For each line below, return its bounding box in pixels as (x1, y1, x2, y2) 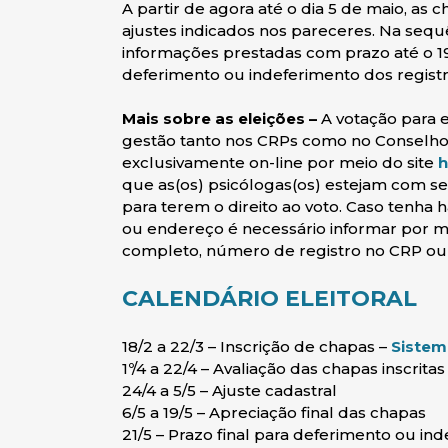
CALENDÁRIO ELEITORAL (122, 285, 417, 312)
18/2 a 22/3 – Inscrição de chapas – (122, 337, 391, 356)
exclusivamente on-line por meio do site (122, 153, 438, 172)
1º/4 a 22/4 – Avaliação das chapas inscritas (122, 359, 445, 378)
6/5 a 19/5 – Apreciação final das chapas (122, 403, 426, 422)
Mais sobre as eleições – (122, 109, 317, 128)
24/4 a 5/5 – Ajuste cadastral (122, 381, 337, 400)
